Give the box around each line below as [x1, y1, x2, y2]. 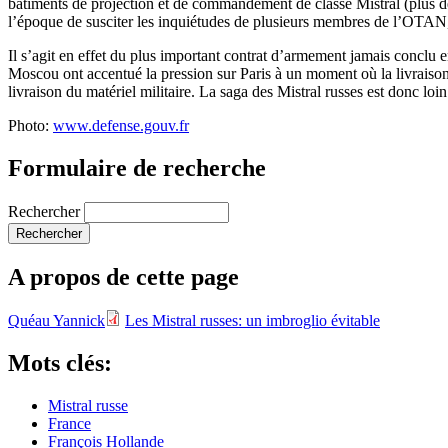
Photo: [8, 116, 53, 134]
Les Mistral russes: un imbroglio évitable [125, 312, 380, 330]
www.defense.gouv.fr [53, 116, 189, 134]
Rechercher [8, 202, 84, 220]
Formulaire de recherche [8, 154, 266, 181]
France [48, 415, 91, 433]
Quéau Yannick [8, 312, 105, 330]
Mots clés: [8, 350, 118, 377]
